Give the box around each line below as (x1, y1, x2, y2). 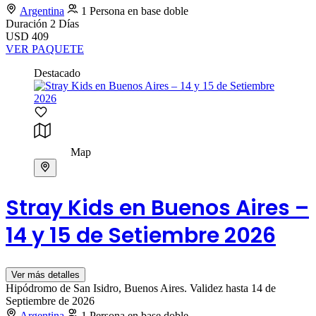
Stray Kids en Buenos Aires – (6, 193, 309, 223)
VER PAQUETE (6, 43, 84, 56)
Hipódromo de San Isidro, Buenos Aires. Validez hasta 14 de (6, 281, 276, 294)
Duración (6, 18, 50, 30)
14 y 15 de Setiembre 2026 (6, 220, 276, 250)
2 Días (50, 18, 79, 30)
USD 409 (6, 30, 49, 43)
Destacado (34, 67, 80, 80)
